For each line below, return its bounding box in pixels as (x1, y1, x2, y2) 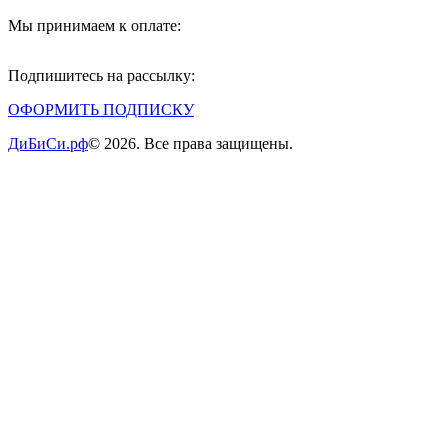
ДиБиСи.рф (8, 134, 88, 152)
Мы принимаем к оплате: (8, 16, 181, 34)
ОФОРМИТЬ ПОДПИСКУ (8, 100, 194, 118)
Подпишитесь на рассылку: (8, 66, 195, 84)
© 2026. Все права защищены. (88, 134, 293, 152)
